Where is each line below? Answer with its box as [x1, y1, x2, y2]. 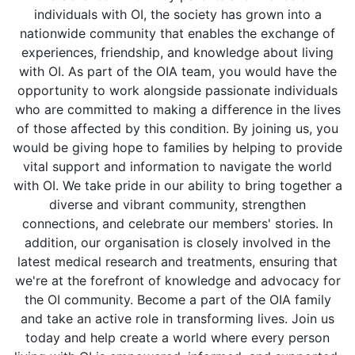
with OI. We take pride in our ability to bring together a [13, 177, 342, 193]
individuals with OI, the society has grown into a [33, 6, 322, 22]
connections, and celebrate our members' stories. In [22, 216, 333, 231]
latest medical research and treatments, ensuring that [17, 254, 338, 269]
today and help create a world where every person [25, 330, 330, 345]
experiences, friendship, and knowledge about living [21, 44, 334, 60]
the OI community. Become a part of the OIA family [24, 292, 331, 307]
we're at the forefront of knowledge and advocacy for [14, 273, 341, 288]
